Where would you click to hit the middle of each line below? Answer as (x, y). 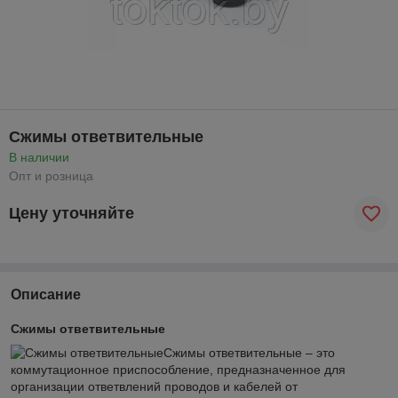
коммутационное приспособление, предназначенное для (178, 369)
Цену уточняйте (72, 214)
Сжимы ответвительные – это (249, 352)
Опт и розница (51, 175)
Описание (46, 294)
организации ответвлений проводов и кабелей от (154, 386)
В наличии (39, 157)
